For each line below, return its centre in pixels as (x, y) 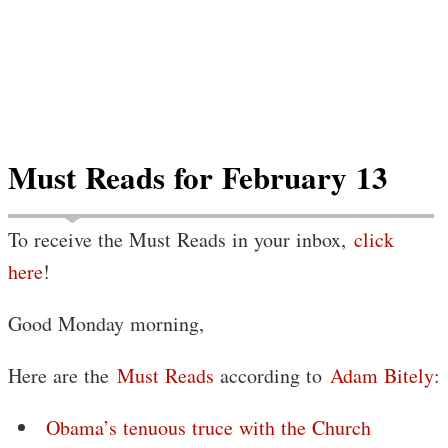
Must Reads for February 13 (198, 177)
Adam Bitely (382, 375)
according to (272, 375)
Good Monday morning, (106, 323)
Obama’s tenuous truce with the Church (208, 427)
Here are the (62, 375)
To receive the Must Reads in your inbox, (181, 239)
